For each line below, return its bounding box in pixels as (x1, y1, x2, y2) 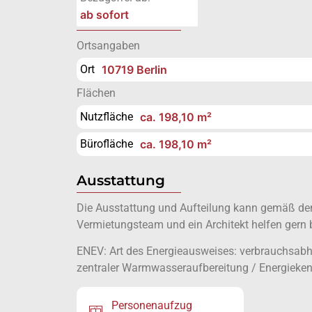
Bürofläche (79, 137, 133, 150)
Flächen (76, 86, 116, 100)
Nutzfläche (79, 110, 133, 123)
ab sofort (79, 8, 129, 22)
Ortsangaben (76, 39, 140, 52)
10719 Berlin (101, 63, 167, 77)
